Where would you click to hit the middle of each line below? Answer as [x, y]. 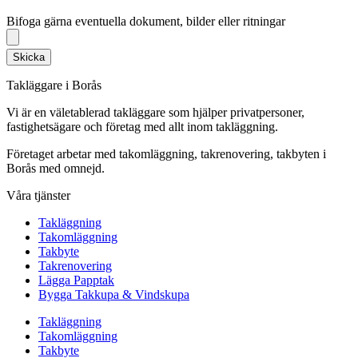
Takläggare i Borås [54, 86]
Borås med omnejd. [56, 169]
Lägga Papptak [76, 280]
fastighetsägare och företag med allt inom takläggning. [142, 127]
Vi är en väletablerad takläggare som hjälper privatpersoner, [155, 113]
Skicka [29, 58]
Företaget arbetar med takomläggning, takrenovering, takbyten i [166, 154]
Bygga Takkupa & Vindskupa [114, 295]
